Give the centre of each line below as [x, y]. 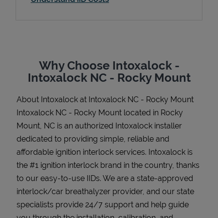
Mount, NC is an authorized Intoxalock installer [99, 126]
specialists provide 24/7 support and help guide [103, 204]
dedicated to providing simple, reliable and [93, 139]
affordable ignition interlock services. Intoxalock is [105, 152]
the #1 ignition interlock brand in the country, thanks [108, 165]
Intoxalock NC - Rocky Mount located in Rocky [100, 112]
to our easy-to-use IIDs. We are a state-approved [105, 178]
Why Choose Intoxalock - [109, 65]
